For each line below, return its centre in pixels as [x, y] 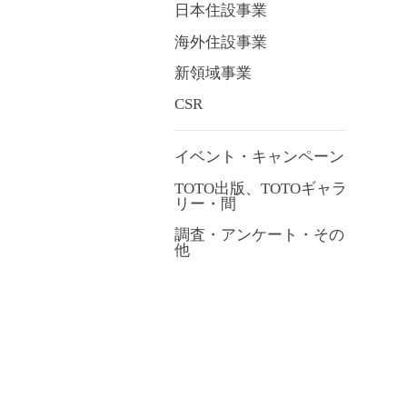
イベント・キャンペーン [259, 157]
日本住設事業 [221, 11]
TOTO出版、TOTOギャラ [261, 188]
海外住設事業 [221, 42]
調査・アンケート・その [259, 234]
